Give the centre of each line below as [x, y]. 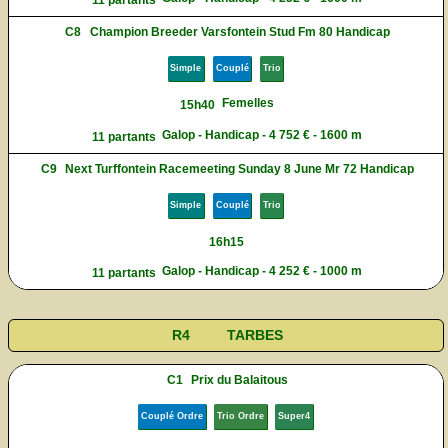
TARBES [254, 335]
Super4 [294, 415]
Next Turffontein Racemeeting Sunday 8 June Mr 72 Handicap [240, 168]
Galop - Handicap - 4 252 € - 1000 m [262, 271]
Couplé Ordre [171, 415]
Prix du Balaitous [240, 380]
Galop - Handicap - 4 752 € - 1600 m [262, 134]
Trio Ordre [240, 415]
